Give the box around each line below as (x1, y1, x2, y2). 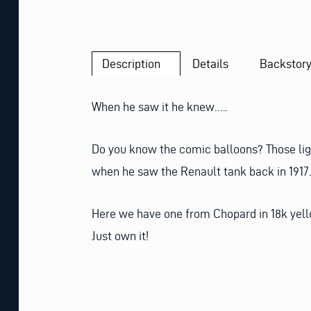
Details (192, 56, 228, 70)
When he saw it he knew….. (92, 100, 227, 114)
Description (102, 56, 160, 70)
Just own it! (92, 228, 149, 242)
